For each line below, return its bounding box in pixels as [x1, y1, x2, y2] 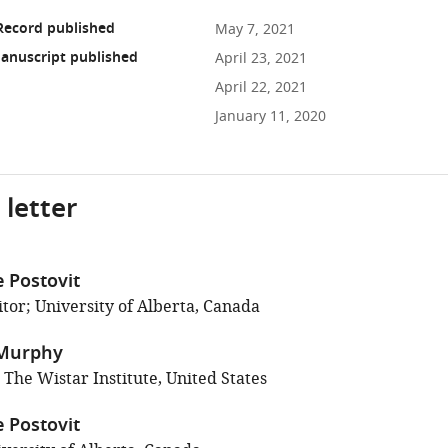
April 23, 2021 [214, 48, 307, 69]
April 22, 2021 [214, 77, 307, 98]
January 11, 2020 [214, 106, 326, 127]
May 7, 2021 [214, 19, 295, 40]
